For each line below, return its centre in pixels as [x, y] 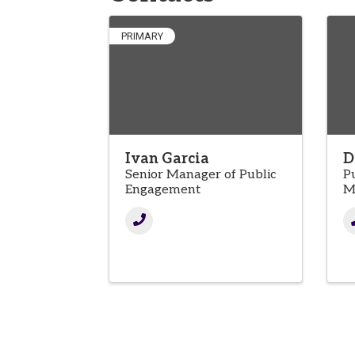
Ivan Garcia [167, 159]
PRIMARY [142, 36]
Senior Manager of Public [200, 175]
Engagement [163, 190]
